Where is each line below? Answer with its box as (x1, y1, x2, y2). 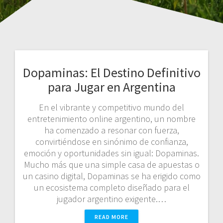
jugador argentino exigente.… (57, 193, 166, 205)
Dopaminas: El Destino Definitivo (22, 64, 201, 81)
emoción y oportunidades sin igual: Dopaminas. (24, 147, 199, 159)
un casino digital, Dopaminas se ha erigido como (22, 170, 201, 182)
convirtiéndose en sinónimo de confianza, (35, 135, 188, 147)
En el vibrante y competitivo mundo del (39, 101, 184, 113)
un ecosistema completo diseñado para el (33, 181, 190, 193)
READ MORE (95, 213, 128, 221)
